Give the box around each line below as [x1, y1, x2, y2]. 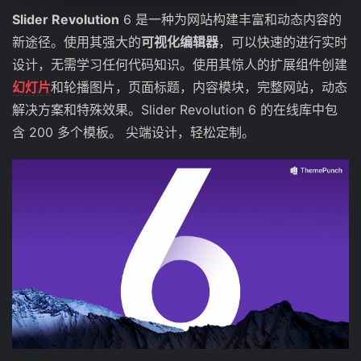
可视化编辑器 [141, 34, 218, 50]
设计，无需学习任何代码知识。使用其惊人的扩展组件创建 [12, 56, 347, 73]
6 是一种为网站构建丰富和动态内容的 [119, 11, 342, 27]
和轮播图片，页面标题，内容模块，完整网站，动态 [51, 79, 347, 95]
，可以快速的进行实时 [218, 34, 347, 50]
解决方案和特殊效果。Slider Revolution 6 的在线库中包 [12, 102, 338, 118]
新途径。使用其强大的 [12, 34, 141, 50]
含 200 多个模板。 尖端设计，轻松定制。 [12, 124, 255, 140]
